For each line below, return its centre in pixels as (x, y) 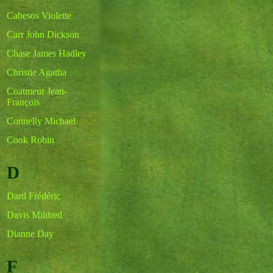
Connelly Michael (41, 121)
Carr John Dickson (43, 34)
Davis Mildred (34, 215)
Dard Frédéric (34, 196)
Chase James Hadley (47, 53)
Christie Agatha (37, 72)
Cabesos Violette (39, 16)
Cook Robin (30, 140)
